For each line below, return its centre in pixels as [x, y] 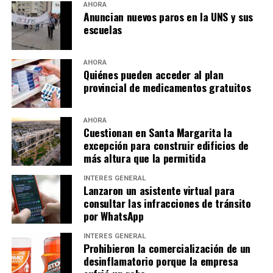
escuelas [103, 30]
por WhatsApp [113, 216]
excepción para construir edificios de [166, 145]
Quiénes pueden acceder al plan [153, 75]
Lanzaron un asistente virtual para [159, 190]
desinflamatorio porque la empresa [161, 261]
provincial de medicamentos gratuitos [167, 87]
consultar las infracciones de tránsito [167, 203]
